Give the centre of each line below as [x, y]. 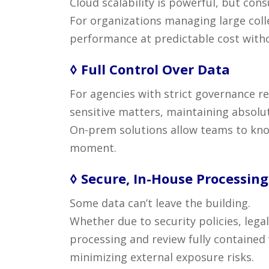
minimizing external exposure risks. [162, 257]
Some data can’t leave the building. [160, 203]
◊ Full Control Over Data [151, 69]
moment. [93, 148]
